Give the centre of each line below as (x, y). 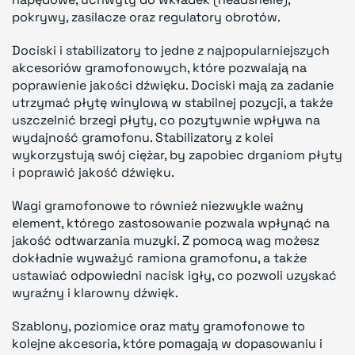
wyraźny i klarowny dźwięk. (95, 292)
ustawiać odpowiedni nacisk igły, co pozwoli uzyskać (174, 275)
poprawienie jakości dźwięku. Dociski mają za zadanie (173, 85)
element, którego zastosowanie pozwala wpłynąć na (171, 223)
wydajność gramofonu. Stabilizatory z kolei (143, 137)
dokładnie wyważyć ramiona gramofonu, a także (159, 258)
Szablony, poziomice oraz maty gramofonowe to (158, 326)
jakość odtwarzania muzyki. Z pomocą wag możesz (166, 240)
